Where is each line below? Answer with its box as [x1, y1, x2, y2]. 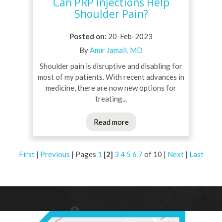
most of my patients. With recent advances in [38, 72, 184, 82]
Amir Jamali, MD [90, 46, 143, 55]
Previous [40, 150, 70, 159]
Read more [93, 117, 129, 127]
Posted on [69, 32, 105, 41]
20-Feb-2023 [107, 32, 153, 41]
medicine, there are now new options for [46, 83, 176, 93]
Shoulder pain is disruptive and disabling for [40, 61, 182, 71]
